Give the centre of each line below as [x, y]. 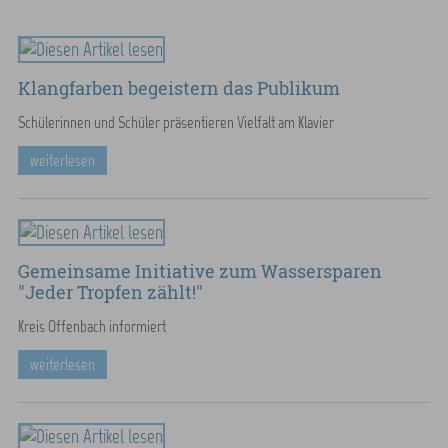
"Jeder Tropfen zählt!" [110, 292]
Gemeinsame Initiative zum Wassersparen [199, 271]
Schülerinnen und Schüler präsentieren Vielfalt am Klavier [175, 122]
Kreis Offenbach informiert [91, 326]
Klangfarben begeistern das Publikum [178, 88]
